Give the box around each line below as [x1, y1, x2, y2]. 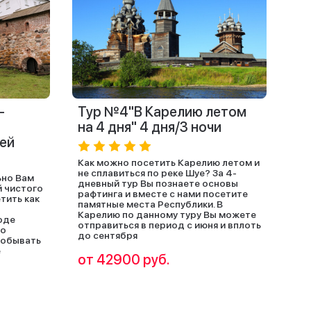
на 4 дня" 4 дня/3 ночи [78, 119, 221, 135]
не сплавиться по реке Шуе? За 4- [78, 167, 237, 178]
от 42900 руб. [78, 251, 170, 268]
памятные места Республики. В [78, 199, 223, 210]
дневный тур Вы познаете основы [78, 178, 238, 189]
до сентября [78, 230, 137, 241]
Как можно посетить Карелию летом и [78, 157, 260, 168]
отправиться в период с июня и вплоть [78, 219, 261, 230]
